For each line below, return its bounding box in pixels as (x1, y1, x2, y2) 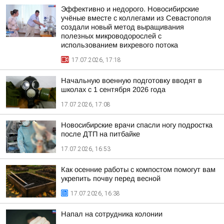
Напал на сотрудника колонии (61, 210, 162, 218)
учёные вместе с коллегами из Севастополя (61, 14, 211, 22)
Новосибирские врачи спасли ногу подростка (61, 121, 212, 129)
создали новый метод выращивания (61, 23, 184, 31)
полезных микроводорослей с (61, 32, 161, 40)
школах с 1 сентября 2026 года (61, 85, 165, 93)
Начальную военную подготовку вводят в (61, 76, 202, 84)
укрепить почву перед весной (61, 174, 160, 182)
